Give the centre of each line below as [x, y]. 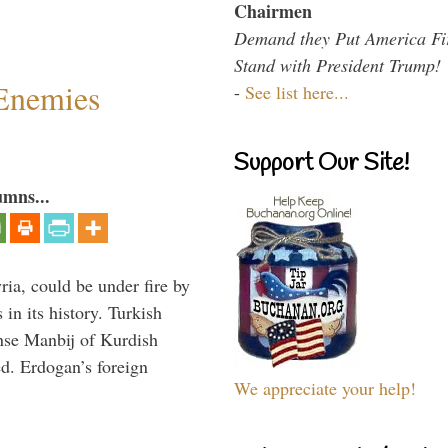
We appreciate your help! [325, 387]
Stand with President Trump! [337, 64]
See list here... [297, 91]
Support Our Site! [321, 163]
